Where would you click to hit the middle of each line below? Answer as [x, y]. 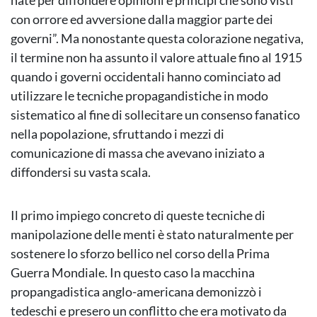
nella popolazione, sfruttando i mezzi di [117, 134]
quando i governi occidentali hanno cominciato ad [146, 77]
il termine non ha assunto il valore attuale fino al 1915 [156, 58]
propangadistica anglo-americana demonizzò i [136, 292]
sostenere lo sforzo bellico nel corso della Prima [140, 254]
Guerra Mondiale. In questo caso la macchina [133, 273]
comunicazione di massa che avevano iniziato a [138, 153]
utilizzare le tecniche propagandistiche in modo [139, 96]
